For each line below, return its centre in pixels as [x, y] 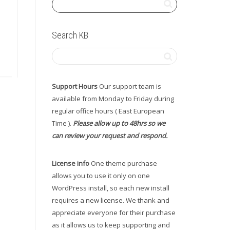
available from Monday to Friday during [113, 99]
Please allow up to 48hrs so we [119, 123]
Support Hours [75, 86]
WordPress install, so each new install [111, 188]
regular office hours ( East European [108, 111]
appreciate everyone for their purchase [114, 213]
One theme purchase [123, 163]
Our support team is [129, 86]
